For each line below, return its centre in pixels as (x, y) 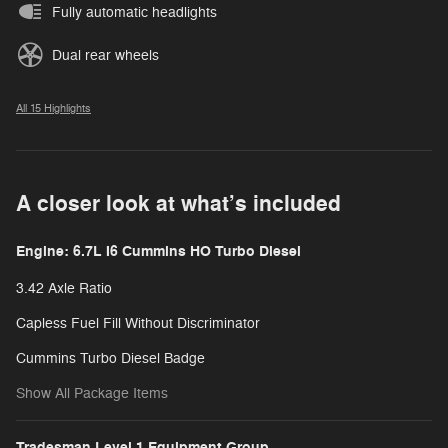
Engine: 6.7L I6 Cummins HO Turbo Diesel (158, 251)
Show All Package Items (92, 393)
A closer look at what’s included (178, 203)
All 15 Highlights (53, 108)
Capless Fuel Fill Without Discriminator (138, 323)
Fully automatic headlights (134, 12)
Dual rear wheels (105, 55)
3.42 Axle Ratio (64, 288)
